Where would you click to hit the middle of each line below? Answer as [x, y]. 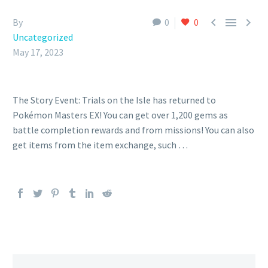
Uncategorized [43, 37]
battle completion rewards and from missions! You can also [133, 130]
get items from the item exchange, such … [100, 145]
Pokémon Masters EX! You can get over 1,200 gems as [120, 115]
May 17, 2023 [38, 52]
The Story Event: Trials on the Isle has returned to [114, 100]
